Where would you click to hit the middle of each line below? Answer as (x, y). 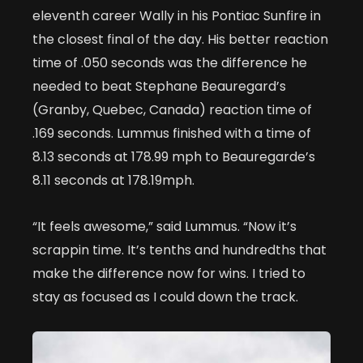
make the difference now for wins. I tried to (169, 274)
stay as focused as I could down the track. (165, 297)
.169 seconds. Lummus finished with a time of (172, 134)
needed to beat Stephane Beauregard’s (159, 87)
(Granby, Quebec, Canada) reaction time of (172, 110)
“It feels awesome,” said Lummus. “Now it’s (164, 227)
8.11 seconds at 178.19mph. (113, 181)
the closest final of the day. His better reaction (180, 40)
